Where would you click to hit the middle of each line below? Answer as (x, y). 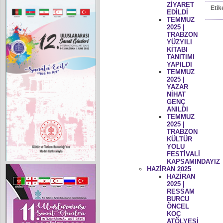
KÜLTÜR (179, 139)
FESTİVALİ (183, 154)
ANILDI (177, 109)
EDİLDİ (177, 12)
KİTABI (177, 49)
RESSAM (180, 191)
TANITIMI (180, 57)
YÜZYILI (179, 42)
